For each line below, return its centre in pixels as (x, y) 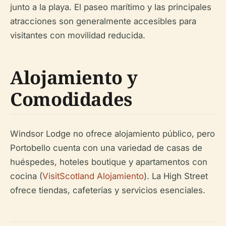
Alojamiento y (74, 77)
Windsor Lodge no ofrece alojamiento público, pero (112, 134)
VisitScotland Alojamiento (93, 176)
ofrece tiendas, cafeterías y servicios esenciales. (108, 190)
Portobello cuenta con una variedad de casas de (106, 148)
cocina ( (26, 176)
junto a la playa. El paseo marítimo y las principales (111, 7)
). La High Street (176, 176)
